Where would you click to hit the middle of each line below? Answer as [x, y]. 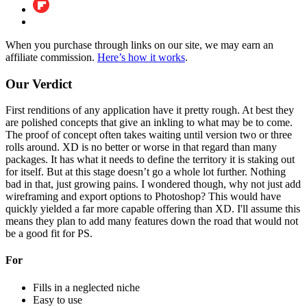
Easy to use [58, 299]
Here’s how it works [141, 57]
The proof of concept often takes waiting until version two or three [149, 135]
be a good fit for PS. [49, 234]
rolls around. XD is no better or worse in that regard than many [141, 147]
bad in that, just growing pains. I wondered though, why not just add [153, 184]
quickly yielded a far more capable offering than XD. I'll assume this [153, 209]
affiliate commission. [51, 57]
